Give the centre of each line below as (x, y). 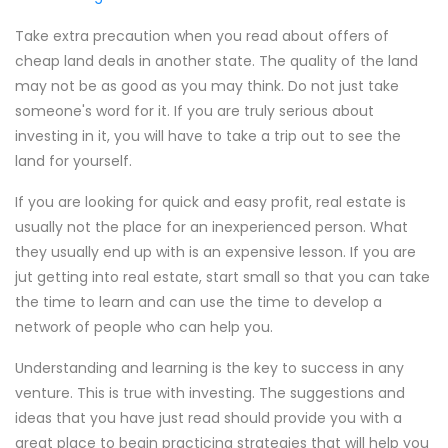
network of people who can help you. (144, 327)
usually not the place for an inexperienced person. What (211, 227)
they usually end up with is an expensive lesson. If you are (215, 252)
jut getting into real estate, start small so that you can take (222, 277)
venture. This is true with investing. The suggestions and (210, 393)
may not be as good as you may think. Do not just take (207, 86)
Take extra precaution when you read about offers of (202, 36)
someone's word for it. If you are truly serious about (194, 111)
